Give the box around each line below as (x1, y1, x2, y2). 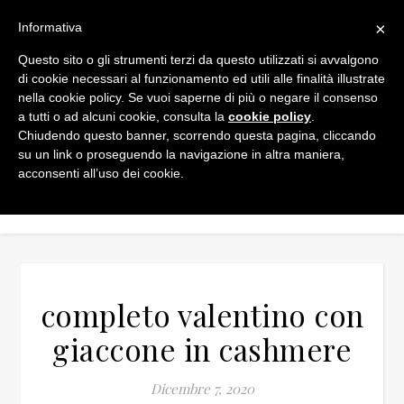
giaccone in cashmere (52, 329, 352, 369)
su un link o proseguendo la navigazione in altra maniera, (18, 147, 344, 161)
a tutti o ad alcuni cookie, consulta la (18, 109, 228, 124)
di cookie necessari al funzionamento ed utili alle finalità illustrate (18, 71, 385, 86)
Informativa (18, 20, 82, 34)
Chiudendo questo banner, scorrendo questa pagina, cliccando (18, 128, 376, 142)
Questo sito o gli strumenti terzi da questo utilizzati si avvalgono (18, 52, 379, 67)
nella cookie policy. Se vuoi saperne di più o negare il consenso (18, 90, 378, 105)
